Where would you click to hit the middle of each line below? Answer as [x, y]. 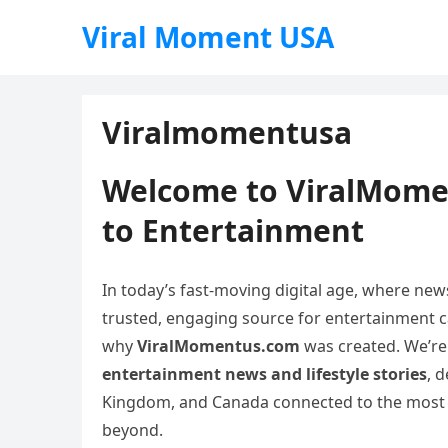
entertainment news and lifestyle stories [264, 374]
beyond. [132, 430]
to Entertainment [233, 230]
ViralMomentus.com [218, 346]
